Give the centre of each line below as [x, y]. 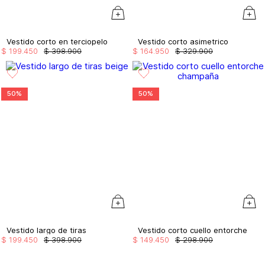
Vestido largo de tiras [46, 230]
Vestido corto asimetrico [183, 41]
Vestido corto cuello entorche [193, 230]
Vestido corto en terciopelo [57, 41]
